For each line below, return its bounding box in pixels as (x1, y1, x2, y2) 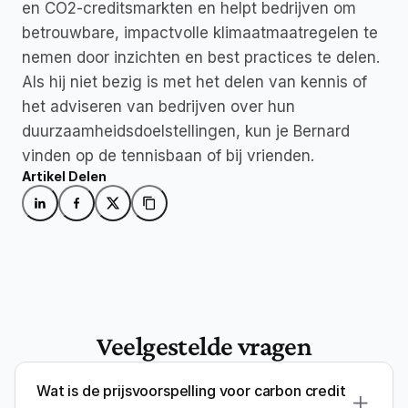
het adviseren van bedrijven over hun (22, 97, 295, 116)
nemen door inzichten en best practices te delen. (22, 47, 380, 66)
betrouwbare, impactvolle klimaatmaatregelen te (22, 23, 378, 42)
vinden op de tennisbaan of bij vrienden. (22, 146, 314, 165)
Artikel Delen (22, 168, 107, 184)
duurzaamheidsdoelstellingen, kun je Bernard (22, 121, 350, 140)
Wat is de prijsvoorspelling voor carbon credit (36, 381, 346, 400)
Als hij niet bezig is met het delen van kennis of (22, 72, 367, 91)
